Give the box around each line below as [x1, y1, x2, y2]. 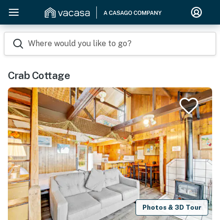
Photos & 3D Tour [142, 203, 202, 211]
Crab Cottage [8, 69, 70, 82]
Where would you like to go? [28, 39, 132, 48]
